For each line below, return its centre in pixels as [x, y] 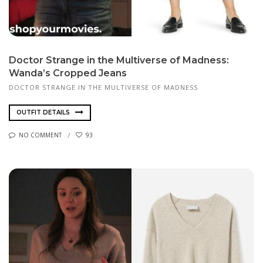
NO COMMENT [40, 135]
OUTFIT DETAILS [44, 112]
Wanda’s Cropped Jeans [68, 73]
